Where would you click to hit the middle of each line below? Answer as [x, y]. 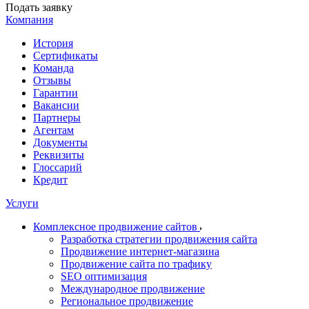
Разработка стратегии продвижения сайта [159, 239]
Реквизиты [59, 155]
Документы [60, 142]
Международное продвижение [133, 289]
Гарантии [56, 93]
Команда [53, 68]
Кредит [50, 180]
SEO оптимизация [104, 276]
